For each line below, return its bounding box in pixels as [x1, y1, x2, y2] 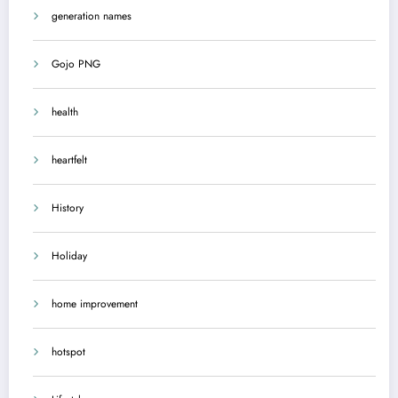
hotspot [52, 344, 85, 361]
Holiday [52, 248, 87, 265]
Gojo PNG [52, 56, 100, 73]
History [52, 200, 84, 217]
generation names [52, 8, 131, 25]
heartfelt [52, 152, 87, 169]
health [52, 104, 78, 121]
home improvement [52, 296, 138, 313]
